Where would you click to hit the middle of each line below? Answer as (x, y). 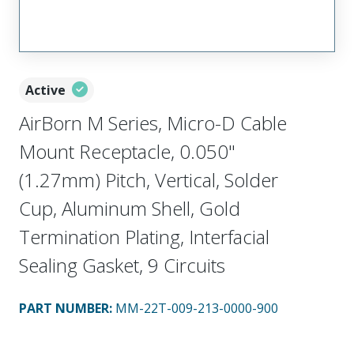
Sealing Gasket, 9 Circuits (122, 265)
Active (45, 90)
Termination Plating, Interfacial (144, 236)
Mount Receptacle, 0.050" (127, 151)
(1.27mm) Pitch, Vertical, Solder (149, 179)
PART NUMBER (64, 308)
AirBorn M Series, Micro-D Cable (153, 122)
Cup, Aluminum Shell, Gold (130, 208)
